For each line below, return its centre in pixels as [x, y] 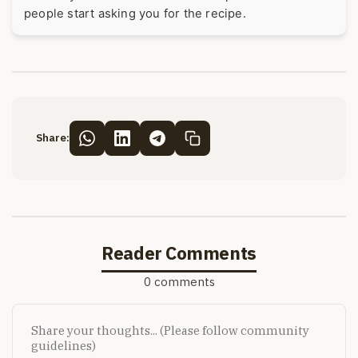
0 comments [179, 282]
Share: [53, 138]
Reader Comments [179, 253]
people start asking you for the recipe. [135, 13]
